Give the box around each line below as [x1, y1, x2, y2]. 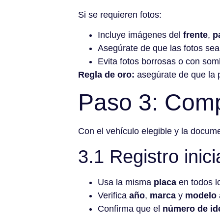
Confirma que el [98, 203, 163, 214]
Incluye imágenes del [98, 30, 183, 40]
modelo [185, 190, 217, 200]
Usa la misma [98, 177, 154, 187]
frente [183, 30, 208, 40]
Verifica [98, 190, 129, 200]
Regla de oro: [78, 70, 135, 80]
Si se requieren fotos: [78, 9, 162, 20]
